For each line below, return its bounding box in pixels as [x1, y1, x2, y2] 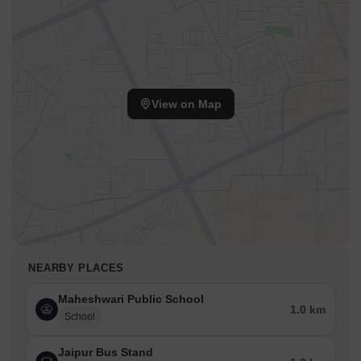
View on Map [151, 98, 222, 111]
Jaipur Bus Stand [58, 346, 153, 359]
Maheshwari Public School [58, 293, 204, 306]
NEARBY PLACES [28, 262, 124, 275]
